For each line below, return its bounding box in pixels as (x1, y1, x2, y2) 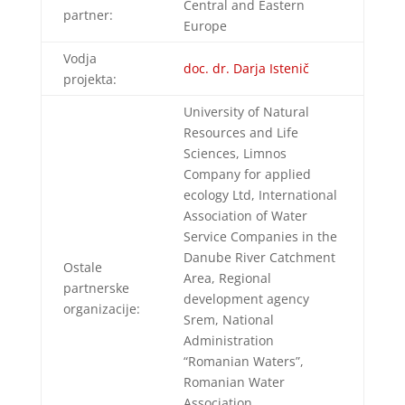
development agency (183, 289, 309, 307)
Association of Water (183, 206, 307, 224)
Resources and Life (183, 123, 298, 141)
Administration (183, 331, 274, 349)
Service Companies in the (183, 227, 337, 245)
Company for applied (183, 165, 311, 183)
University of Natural (183, 102, 309, 120)
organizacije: (62, 299, 140, 317)
